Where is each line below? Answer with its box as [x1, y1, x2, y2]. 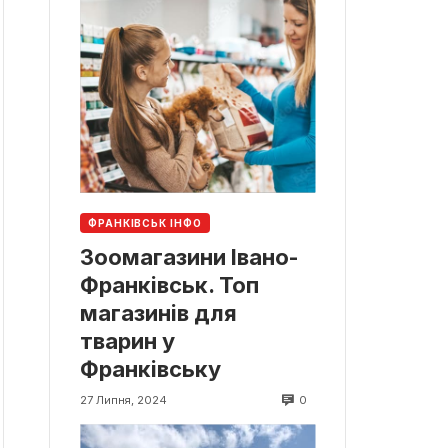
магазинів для [80, 299, 237, 326]
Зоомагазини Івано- [80, 243, 299, 270]
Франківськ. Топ [80, 271, 259, 298]
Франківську [80, 355, 221, 382]
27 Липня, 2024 [80, 393, 167, 408]
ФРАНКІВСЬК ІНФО [88, 216, 202, 229]
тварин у [80, 327, 175, 354]
